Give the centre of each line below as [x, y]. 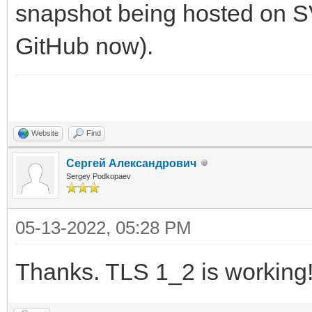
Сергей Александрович [131, 163]
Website [45, 133]
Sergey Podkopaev [99, 176]
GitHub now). [84, 46]
